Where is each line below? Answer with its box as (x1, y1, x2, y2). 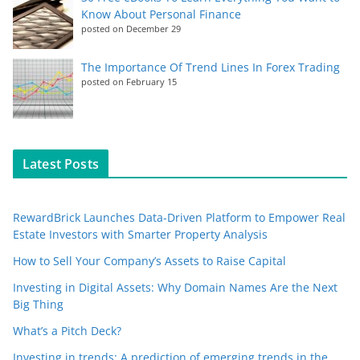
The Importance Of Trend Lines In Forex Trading (81, 59, 340, 76)
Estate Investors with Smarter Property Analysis (13, 227, 268, 243)
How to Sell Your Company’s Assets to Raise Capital (13, 253, 286, 269)
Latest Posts (22, 155, 99, 174)
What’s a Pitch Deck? (13, 323, 121, 339)
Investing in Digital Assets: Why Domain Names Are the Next (13, 280, 337, 296)
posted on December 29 (81, 22, 181, 35)
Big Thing (13, 297, 63, 313)
